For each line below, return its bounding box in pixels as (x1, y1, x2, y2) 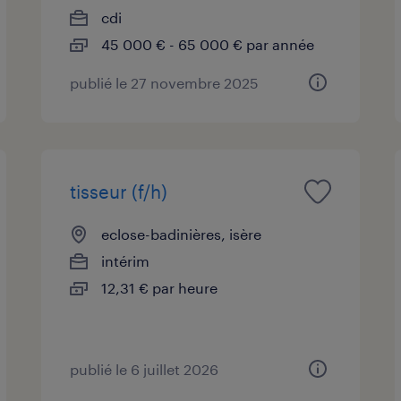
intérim (101, 252, 150, 269)
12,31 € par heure (101, 278, 218, 296)
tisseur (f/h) (70, 180, 168, 202)
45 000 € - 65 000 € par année (101, 35, 315, 53)
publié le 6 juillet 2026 (70, 360, 219, 378)
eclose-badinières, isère (101, 225, 262, 243)
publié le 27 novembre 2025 (70, 73, 260, 91)
